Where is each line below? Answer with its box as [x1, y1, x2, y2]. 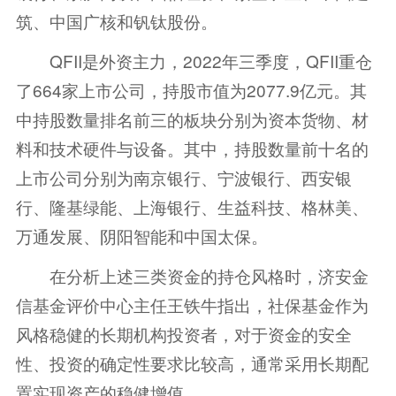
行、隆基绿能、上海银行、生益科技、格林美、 [15, 194, 369, 219]
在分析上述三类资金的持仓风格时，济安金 [15, 263, 369, 288]
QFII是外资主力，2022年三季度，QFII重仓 [15, 49, 372, 73]
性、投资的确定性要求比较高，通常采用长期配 [15, 351, 369, 376]
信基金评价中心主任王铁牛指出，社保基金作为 [15, 293, 369, 317]
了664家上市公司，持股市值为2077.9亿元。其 [15, 78, 367, 103]
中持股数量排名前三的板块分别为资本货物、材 [15, 107, 369, 132]
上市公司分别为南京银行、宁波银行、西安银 [15, 165, 352, 190]
